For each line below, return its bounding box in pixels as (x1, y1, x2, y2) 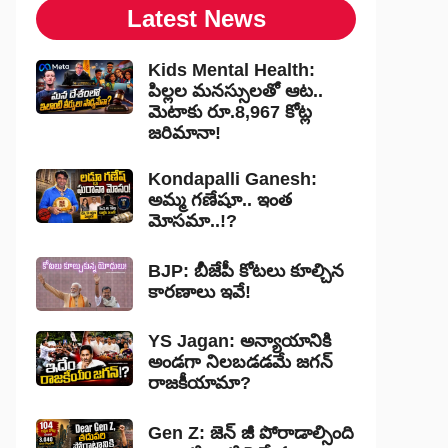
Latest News (126, 5, 266, 32)
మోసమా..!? (147, 211, 237, 231)
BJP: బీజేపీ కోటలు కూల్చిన (147, 260, 344, 281)
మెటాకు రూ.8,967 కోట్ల (147, 102, 312, 122)
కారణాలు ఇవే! (147, 281, 251, 302)
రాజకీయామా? (147, 373, 251, 394)
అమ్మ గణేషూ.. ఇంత (147, 190, 292, 210)
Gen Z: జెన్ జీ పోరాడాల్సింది (147, 423, 354, 444)
